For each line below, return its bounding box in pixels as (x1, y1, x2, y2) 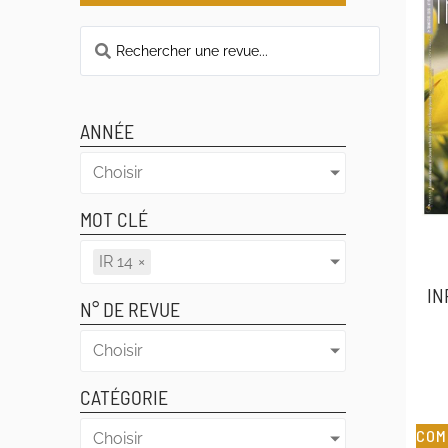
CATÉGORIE (80, 385, 168, 409)
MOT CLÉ (80, 207, 148, 231)
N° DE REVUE (80, 297, 180, 321)
